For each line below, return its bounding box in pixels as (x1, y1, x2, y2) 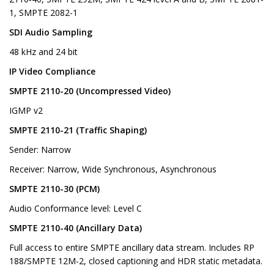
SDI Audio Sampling (9, 26, 92, 39)
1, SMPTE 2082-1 (9, 7, 78, 19)
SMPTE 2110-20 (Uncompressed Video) (9, 85, 171, 97)
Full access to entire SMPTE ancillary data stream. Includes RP (9, 242, 254, 254)
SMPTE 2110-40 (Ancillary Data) (9, 222, 142, 234)
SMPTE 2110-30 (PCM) (9, 183, 100, 195)
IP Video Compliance (9, 65, 95, 78)
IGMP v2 (9, 105, 43, 117)
